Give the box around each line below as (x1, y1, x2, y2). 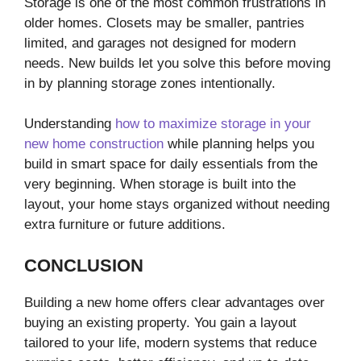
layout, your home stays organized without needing (24, 197, 330, 213)
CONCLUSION (24, 255, 143, 276)
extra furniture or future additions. (24, 217, 226, 233)
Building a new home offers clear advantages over (24, 294, 325, 310)
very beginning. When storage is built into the (24, 176, 296, 193)
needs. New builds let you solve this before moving (24, 55, 330, 71)
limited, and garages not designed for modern (24, 35, 296, 51)
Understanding (24, 116, 115, 132)
